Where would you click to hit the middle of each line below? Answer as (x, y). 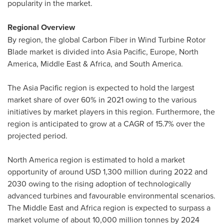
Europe (162, 51)
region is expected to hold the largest (128, 87)
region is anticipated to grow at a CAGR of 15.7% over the (106, 123)
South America (155, 63)
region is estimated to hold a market (121, 159)
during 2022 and (177, 171)
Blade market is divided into (57, 51)
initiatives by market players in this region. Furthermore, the (111, 111)
